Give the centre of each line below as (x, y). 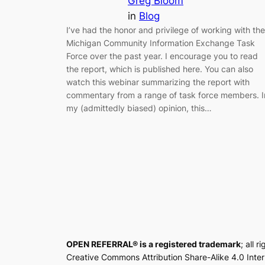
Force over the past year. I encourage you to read (162, 56)
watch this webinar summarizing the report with (158, 82)
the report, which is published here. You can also (160, 69)
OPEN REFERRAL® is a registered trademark (153, 244)
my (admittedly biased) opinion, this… (139, 108)
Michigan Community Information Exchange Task (161, 43)
